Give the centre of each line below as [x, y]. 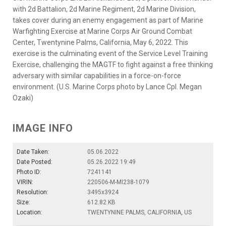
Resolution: [33, 192]
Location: [30, 212]
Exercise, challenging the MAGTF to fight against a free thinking [113, 64]
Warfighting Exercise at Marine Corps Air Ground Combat [102, 31]
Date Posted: [35, 162]
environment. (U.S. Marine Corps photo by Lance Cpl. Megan [107, 87]
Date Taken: [33, 152]
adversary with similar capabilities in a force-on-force [97, 75]
